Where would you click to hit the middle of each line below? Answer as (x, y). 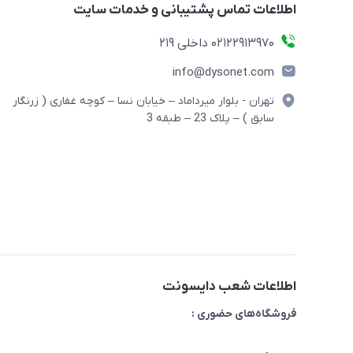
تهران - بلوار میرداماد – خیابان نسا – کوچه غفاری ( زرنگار (143, 101)
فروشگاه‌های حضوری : (244, 314)
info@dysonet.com (223, 72)
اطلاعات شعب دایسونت (229, 286)
